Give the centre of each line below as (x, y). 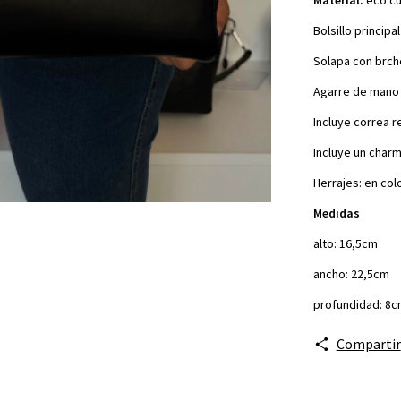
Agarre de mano (356, 91)
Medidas (337, 213)
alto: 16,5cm (346, 243)
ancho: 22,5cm (351, 273)
